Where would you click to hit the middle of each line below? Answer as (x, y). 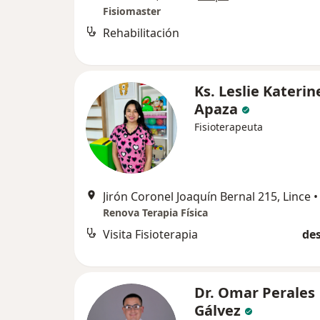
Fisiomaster (132, 11)
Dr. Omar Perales (255, 292)
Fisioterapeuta (229, 126)
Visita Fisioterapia (150, 234)
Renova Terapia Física (155, 212)
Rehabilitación (141, 32)
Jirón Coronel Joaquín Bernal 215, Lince (207, 196)
